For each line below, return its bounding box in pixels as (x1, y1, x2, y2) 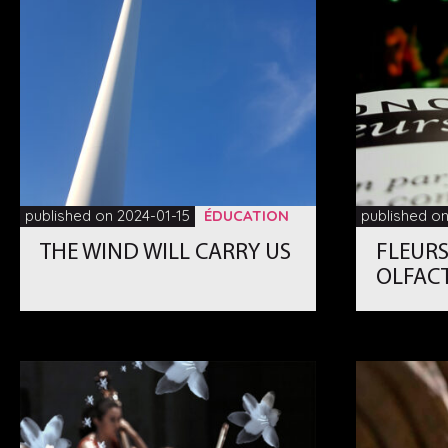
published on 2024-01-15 (25, 205, 191, 225)
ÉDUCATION (204, 205, 290, 225)
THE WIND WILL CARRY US (40, 241, 292, 265)
